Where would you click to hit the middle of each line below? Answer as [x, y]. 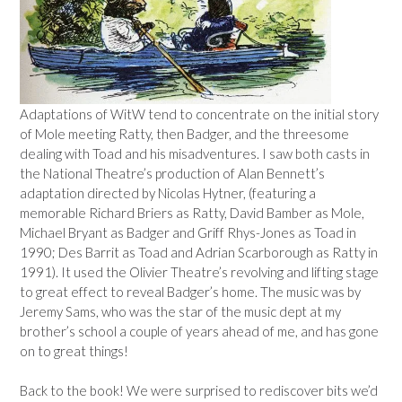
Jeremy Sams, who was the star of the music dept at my [180, 311]
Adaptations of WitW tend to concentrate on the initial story [199, 114]
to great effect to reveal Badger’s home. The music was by [190, 291]
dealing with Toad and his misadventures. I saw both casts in [195, 153]
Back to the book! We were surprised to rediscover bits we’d [199, 390]
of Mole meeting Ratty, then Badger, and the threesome [184, 133]
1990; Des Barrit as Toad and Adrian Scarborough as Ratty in [199, 252]
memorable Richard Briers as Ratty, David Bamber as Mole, [192, 212]
